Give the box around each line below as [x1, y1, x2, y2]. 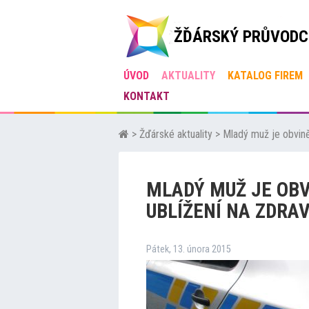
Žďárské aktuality [139, 128, 212, 141]
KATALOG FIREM [228, 69, 303, 82]
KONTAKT [123, 90, 170, 103]
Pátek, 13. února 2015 [146, 243, 231, 255]
